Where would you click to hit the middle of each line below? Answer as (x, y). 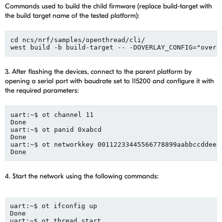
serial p (49, 81)
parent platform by (163, 71)
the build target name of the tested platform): (72, 15)
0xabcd (88, 129)
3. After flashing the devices (46, 71)
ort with (71, 81)
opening (17, 81)
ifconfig (69, 206)
